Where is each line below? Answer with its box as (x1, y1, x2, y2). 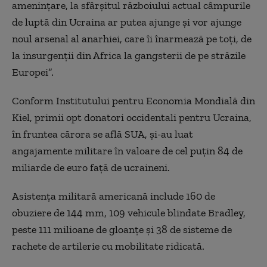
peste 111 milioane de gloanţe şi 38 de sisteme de (12, 223, 232, 236)
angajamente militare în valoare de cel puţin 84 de (12, 144, 243, 157)
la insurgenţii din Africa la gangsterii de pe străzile (12, 49, 246, 62)
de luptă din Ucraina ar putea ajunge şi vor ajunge (12, 15, 241, 29)
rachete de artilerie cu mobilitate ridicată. (12, 240, 204, 253)
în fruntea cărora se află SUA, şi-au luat (12, 128, 193, 141)
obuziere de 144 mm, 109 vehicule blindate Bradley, (12, 206, 246, 219)
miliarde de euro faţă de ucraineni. (12, 161, 170, 174)
